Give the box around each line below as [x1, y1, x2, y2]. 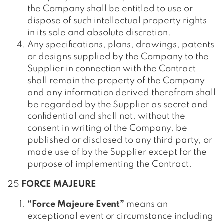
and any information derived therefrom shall [27, 88, 216, 97]
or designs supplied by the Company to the [27, 52, 209, 61]
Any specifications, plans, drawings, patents [27, 40, 214, 49]
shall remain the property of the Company [27, 76, 205, 85]
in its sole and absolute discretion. [27, 28, 171, 37]
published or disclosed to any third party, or [27, 136, 212, 145]
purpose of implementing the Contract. [27, 160, 192, 169]
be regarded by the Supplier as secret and [27, 100, 208, 109]
